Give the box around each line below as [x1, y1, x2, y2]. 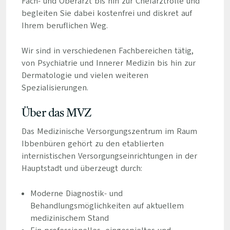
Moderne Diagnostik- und [30, 188, 123, 199]
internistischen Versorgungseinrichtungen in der [21, 150, 197, 162]
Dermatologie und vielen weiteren [21, 70, 148, 81]
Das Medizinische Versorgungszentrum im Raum [21, 126, 197, 137]
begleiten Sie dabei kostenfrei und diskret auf [21, 8, 192, 19]
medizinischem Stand [30, 213, 109, 224]
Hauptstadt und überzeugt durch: [21, 163, 142, 174]
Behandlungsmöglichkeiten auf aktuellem [30, 200, 184, 212]
